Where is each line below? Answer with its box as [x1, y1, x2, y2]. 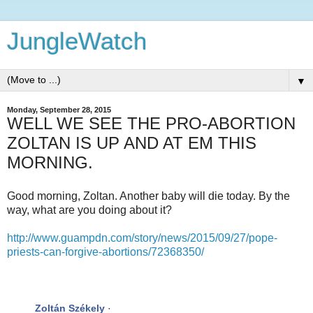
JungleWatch [7, 28, 147, 54]
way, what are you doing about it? [7, 203, 172, 216]
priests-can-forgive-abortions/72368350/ [7, 245, 204, 258]
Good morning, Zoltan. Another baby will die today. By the [7, 189, 290, 202]
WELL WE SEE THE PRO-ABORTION [7, 114, 296, 133]
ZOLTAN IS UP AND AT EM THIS [7, 133, 256, 152]
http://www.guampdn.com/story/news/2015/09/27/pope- [7, 231, 277, 244]
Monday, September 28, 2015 [7, 105, 111, 114]
